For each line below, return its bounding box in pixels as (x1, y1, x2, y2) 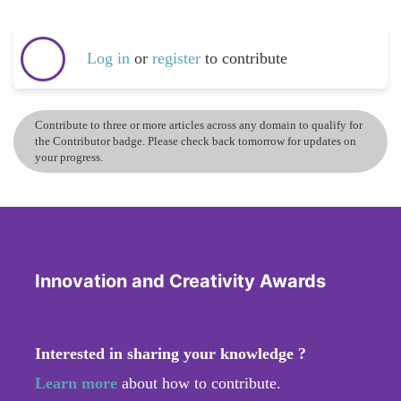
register (152, 49, 205, 68)
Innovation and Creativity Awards (35, 269, 326, 292)
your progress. (35, 149, 103, 164)
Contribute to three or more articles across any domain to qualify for (35, 117, 363, 132)
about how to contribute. (117, 373, 281, 392)
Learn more (35, 373, 117, 392)
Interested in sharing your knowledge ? (35, 344, 306, 363)
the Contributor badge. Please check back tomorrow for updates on (35, 133, 356, 148)
